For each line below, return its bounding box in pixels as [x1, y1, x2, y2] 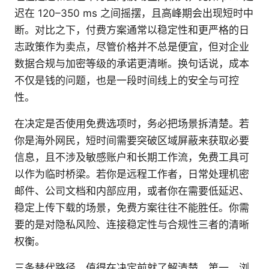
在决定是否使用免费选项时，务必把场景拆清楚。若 [14, 118, 249, 130]
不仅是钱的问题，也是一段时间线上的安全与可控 [14, 74, 239, 87]
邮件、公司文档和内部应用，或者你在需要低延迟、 [14, 185, 249, 198]
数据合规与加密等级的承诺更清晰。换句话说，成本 [14, 58, 249, 70]
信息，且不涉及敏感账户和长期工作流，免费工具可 [14, 151, 249, 164]
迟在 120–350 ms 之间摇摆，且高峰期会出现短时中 [14, 7, 253, 20]
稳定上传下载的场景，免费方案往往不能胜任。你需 [14, 202, 249, 214]
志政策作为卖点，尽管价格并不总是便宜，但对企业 [14, 41, 249, 53]
